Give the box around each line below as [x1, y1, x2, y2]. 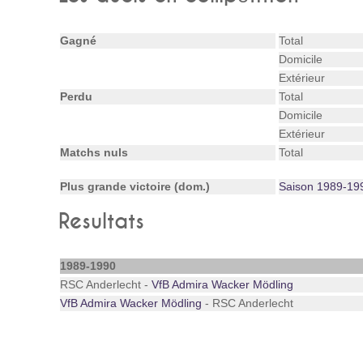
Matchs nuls [60, 146, 128, 159]
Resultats [58, 211, 144, 233]
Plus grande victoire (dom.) [60, 180, 210, 193]
